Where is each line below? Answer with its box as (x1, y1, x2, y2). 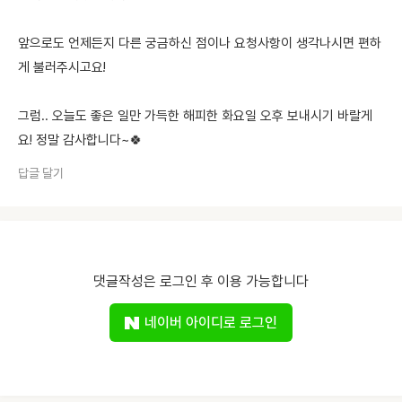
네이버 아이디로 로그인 (144, 313, 277, 331)
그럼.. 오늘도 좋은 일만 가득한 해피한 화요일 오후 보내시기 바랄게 (18, 108, 372, 124)
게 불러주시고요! (18, 59, 106, 75)
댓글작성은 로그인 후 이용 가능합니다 (93, 273, 309, 290)
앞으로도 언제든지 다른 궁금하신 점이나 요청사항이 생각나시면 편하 (18, 35, 381, 51)
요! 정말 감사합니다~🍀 (18, 132, 143, 148)
